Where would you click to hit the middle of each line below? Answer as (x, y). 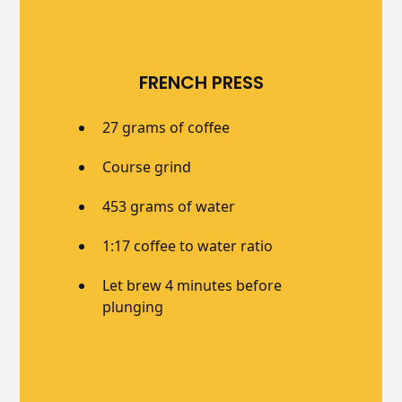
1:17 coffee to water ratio (188, 245)
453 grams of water (169, 206)
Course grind (147, 166)
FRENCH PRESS (201, 82)
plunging (133, 306)
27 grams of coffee (166, 127)
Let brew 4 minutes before (192, 285)
